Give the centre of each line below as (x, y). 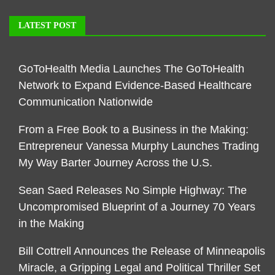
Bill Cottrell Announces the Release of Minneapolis (142, 251)
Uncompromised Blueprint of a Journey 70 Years (137, 207)
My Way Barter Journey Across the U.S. (115, 162)
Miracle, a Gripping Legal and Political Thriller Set (139, 267)
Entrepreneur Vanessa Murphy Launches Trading (139, 146)
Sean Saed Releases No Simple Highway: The (133, 190)
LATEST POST (47, 25)
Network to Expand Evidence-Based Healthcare (135, 85)
